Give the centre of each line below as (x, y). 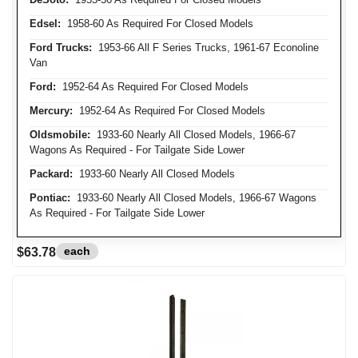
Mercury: (51, 111)
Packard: (51, 174)
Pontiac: (50, 198)
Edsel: (45, 24)
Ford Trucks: (61, 48)
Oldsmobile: (60, 135)
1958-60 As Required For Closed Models (157, 24)
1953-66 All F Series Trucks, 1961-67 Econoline (205, 48)
